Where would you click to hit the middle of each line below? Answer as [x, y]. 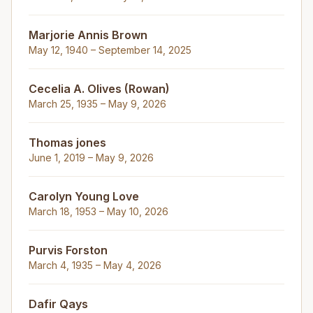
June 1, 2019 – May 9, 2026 [91, 158]
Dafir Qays [58, 304]
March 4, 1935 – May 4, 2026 [95, 265]
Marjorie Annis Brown [88, 35]
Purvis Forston [68, 250]
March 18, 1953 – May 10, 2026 [99, 211]
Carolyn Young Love [84, 196]
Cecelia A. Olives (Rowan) [99, 89]
